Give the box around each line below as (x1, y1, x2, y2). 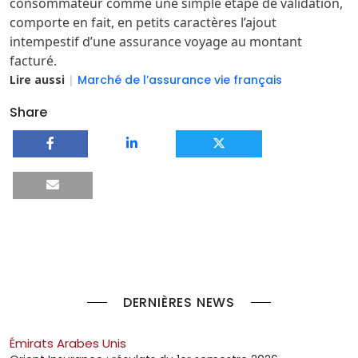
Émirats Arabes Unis (10, 334, 126, 352)
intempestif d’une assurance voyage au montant (10, 32, 302, 50)
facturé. (10, 51, 57, 70)
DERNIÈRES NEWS (122, 292, 236, 312)
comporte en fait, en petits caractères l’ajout (10, 13, 276, 31)
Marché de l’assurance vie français (78, 71, 282, 88)
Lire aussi (10, 71, 68, 87)
